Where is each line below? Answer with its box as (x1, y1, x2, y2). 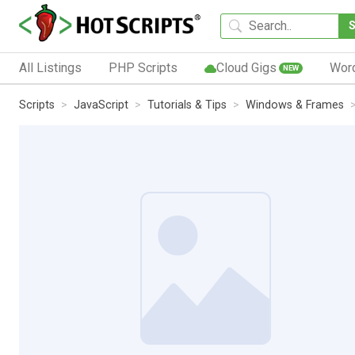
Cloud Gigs (216, 59, 277, 75)
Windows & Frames (246, 97, 344, 112)
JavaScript (74, 97, 128, 112)
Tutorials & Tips (147, 97, 227, 112)
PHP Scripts (108, 59, 177, 75)
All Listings (19, 59, 82, 75)
